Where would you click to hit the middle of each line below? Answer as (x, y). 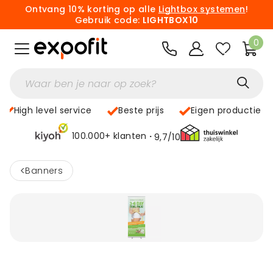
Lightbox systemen (202, 9)
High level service (53, 110)
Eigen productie (226, 110)
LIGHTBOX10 (170, 20)
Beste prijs (141, 110)
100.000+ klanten (109, 136)
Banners (47, 171)
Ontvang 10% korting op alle (91, 9)
